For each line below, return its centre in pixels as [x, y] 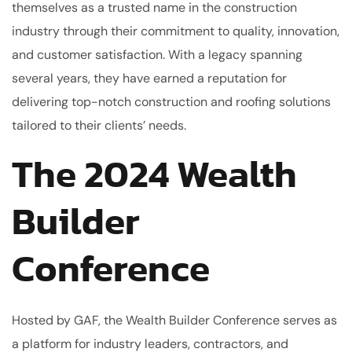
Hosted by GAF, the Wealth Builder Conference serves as [174, 320]
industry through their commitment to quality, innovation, [176, 31]
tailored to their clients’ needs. [99, 125]
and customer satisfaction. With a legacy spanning [157, 54]
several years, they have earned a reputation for [149, 78]
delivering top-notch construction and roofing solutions [171, 101]
